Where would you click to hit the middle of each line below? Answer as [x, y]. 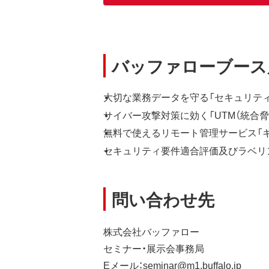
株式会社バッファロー [151, 231]
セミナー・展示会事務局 [154, 248]
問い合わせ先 [163, 199]
